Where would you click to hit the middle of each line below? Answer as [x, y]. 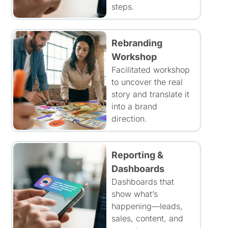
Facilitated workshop [150, 70]
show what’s [134, 194]
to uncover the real [147, 82]
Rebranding [137, 43]
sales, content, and [147, 218]
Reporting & [137, 155]
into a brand [134, 106]
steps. [123, 7]
